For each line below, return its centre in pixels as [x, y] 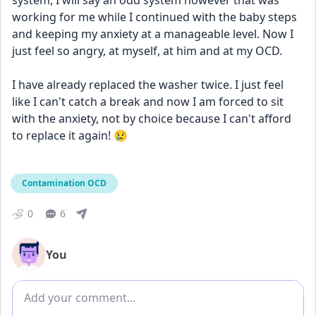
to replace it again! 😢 [71, 135]
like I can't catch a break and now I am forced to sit [148, 102]
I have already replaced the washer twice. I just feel [148, 85]
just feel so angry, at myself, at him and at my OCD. [148, 51]
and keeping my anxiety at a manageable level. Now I [153, 34]
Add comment [51, 288]
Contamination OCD [64, 183]
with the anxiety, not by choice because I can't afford [152, 119]
